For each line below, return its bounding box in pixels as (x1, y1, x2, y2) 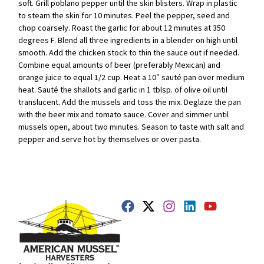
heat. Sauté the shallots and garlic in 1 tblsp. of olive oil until (18, 84, 228, 95)
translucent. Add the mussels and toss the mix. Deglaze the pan (18, 97, 242, 108)
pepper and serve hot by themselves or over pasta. (18, 134, 202, 145)
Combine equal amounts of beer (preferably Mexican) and (18, 60, 221, 71)
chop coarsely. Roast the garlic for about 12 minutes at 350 (18, 22, 226, 34)
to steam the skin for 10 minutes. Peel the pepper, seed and (18, 10, 230, 21)
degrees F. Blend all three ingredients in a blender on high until (18, 35, 238, 46)
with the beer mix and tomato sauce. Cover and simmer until (18, 109, 229, 120)
